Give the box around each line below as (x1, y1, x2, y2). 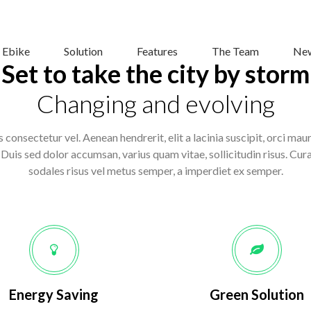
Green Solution (210, 286, 305, 303)
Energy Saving (9, 286, 99, 303)
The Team (211, 44, 259, 58)
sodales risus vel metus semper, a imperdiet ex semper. (28, 164, 283, 177)
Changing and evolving (36, 88, 275, 119)
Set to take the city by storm (1, 58, 310, 89)
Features (136, 44, 178, 58)
